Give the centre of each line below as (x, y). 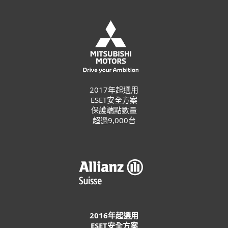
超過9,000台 (114, 120)
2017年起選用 (114, 90)
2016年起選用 (114, 215)
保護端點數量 (114, 110)
